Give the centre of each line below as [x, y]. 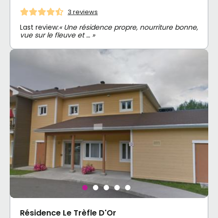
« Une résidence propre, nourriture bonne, [128, 27]
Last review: [39, 27]
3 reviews [83, 12]
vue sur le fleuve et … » [57, 35]
